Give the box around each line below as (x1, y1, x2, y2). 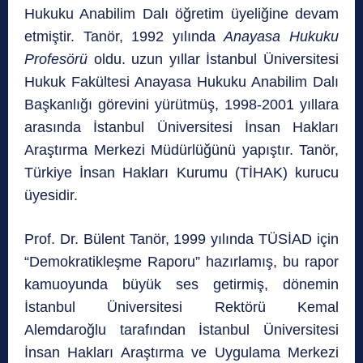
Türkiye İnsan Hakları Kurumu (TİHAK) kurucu (24, 164, 339, 181)
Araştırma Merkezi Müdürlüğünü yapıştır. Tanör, (24, 141, 339, 158)
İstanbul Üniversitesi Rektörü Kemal (24, 298, 339, 315)
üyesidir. (24, 186, 78, 203)
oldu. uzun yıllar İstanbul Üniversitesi (88, 50, 339, 67)
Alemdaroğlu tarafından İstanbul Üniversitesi (24, 321, 339, 338)
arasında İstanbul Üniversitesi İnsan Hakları (24, 118, 339, 135)
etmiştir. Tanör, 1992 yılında (24, 28, 224, 45)
